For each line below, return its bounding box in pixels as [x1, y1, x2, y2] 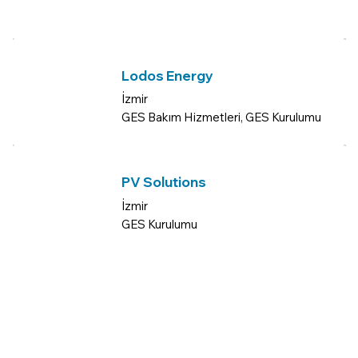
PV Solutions [121, 173, 207, 190]
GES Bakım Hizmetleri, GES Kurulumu [121, 109, 322, 125]
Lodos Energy [121, 66, 214, 84]
